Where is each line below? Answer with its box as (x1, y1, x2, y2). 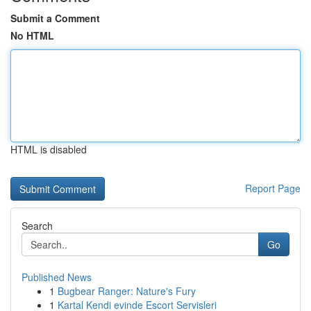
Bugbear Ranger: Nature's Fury (58, 284, 196, 298)
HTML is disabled (10, 142, 87, 156)
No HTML (10, 28, 54, 42)
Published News (22, 270, 92, 284)
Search (22, 219, 53, 233)
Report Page (245, 181, 301, 195)
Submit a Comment (10, 11, 100, 25)
